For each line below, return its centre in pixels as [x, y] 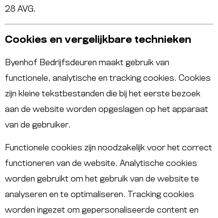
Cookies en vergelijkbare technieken [98, 40]
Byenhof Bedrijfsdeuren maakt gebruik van [87, 63]
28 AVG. [20, 9]
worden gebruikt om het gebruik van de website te [102, 179]
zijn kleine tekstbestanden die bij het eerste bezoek [103, 94]
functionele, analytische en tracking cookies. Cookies [108, 79]
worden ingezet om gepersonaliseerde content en [102, 210]
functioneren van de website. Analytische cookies [101, 163]
